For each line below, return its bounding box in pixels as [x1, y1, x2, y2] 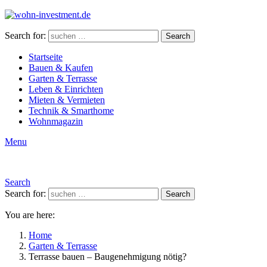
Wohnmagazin [29, 116, 83, 126]
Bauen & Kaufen [29, 63, 93, 73]
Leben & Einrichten [29, 84, 103, 94]
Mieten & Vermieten [29, 95, 105, 105]
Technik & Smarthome [29, 105, 114, 116]
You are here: [5, 210, 55, 220]
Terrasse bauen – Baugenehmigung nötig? [29, 252, 187, 262]
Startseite [29, 52, 63, 62]
